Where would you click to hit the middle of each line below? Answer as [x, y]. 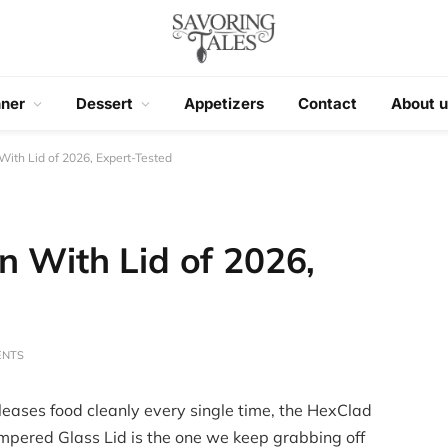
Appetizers [223, 103]
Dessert [104, 103]
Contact [327, 103]
